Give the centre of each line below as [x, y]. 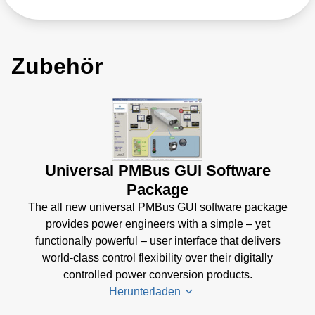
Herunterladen [146, 291]
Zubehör [57, 66]
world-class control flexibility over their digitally [157, 257]
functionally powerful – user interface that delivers [157, 240]
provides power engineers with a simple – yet [157, 224]
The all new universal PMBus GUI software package [157, 207]
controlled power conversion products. [157, 274]
